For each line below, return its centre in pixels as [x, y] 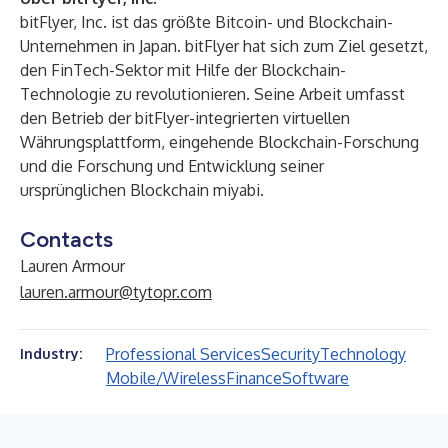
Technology [363, 354]
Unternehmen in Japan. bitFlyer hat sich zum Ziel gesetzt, [224, 46]
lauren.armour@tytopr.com [116, 292]
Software [315, 378]
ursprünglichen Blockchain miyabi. [142, 190]
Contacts [66, 239]
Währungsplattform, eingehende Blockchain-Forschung [219, 142]
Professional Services [183, 354]
